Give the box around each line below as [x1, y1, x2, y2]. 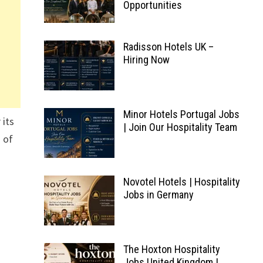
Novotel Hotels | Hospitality [123, 176, 240, 188]
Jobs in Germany [123, 188, 194, 201]
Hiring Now [123, 53, 170, 66]
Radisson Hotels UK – [123, 41, 214, 53]
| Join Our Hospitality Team [123, 121, 237, 133]
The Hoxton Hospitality [123, 243, 220, 255]
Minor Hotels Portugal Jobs [123, 108, 240, 120]
